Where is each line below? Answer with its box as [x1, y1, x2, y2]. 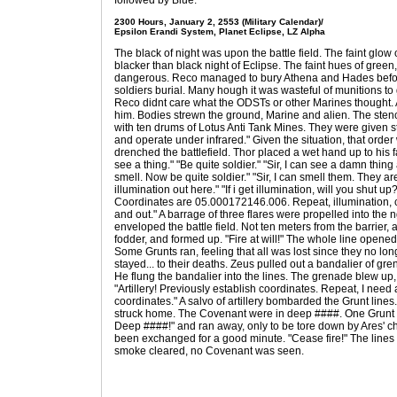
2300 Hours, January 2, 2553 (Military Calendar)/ [114, 17, 323, 27]
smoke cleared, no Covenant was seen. [114, 345, 304, 357]
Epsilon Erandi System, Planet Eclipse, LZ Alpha [114, 27, 325, 36]
